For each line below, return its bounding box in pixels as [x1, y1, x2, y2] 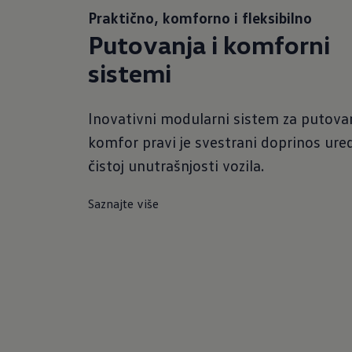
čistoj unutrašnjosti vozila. [88, 156, 264, 174]
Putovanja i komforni [88, 29, 330, 60]
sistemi [88, 57, 171, 88]
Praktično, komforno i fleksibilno [88, 8, 312, 27]
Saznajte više [88, 196, 159, 211]
